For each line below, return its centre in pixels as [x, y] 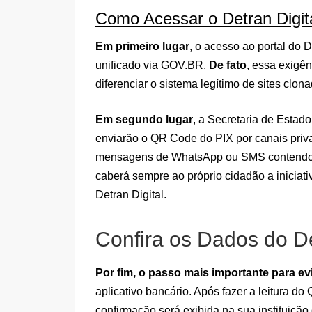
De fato [228, 65]
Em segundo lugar [144, 120]
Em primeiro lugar [142, 47]
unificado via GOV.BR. [152, 65]
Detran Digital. [131, 195]
